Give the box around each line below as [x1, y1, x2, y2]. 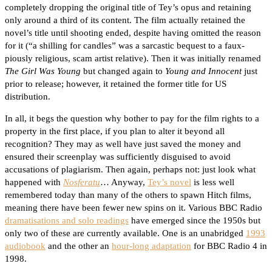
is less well [191, 177, 234, 188]
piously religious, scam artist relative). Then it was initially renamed [5, 53, 261, 64]
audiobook [5, 241, 46, 251]
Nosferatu [63, 177, 100, 188]
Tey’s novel [148, 177, 191, 188]
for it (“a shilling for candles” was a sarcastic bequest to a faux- [5, 41, 245, 51]
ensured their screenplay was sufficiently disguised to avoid [5, 152, 231, 162]
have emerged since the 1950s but [129, 216, 260, 226]
